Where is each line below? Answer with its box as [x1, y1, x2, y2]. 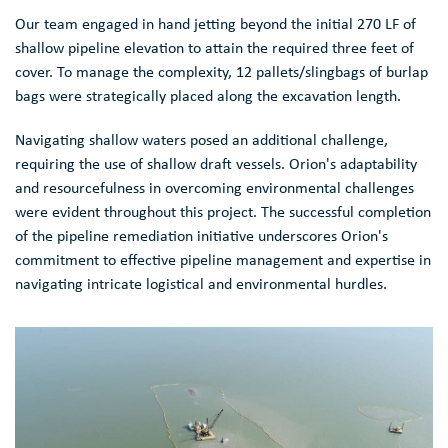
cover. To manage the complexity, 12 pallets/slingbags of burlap [15, 64, 428, 81]
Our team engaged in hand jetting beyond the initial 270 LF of [15, 16, 416, 33]
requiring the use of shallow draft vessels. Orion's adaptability [15, 156, 417, 173]
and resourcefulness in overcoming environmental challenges [15, 180, 414, 197]
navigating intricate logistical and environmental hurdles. [15, 276, 387, 293]
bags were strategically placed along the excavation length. [15, 88, 401, 105]
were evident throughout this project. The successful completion [15, 204, 431, 221]
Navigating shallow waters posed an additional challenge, [15, 132, 388, 149]
